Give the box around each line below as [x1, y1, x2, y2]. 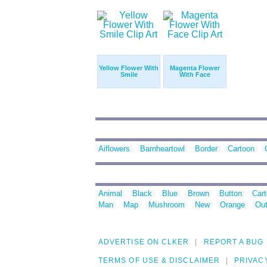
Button [219, 189, 242, 198]
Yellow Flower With [99, 64, 159, 72]
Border [195, 144, 218, 154]
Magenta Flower [170, 64, 220, 72]
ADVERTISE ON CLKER [98, 238, 190, 247]
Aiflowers [98, 144, 130, 154]
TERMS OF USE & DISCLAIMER [98, 256, 220, 265]
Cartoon [228, 144, 254, 154]
